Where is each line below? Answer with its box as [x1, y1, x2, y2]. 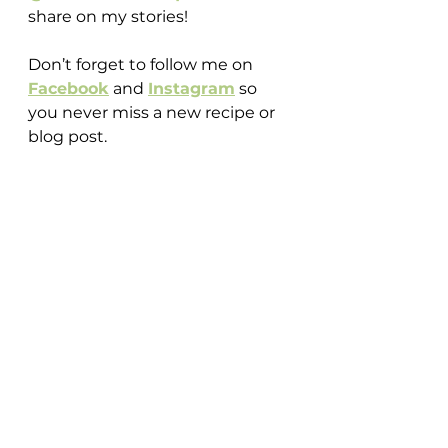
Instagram [148, 79, 235, 98]
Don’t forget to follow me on [28, 55, 257, 74]
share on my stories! [28, 7, 188, 26]
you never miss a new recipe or [28, 103, 279, 122]
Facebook [28, 79, 109, 98]
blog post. [28, 127, 107, 146]
